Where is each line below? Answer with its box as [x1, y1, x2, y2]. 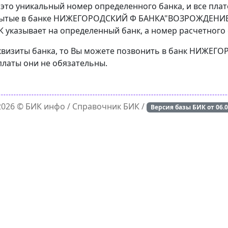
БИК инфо [25, 101, 65, 112]
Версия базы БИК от [150, 103, 216, 111]
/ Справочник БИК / [65, 101, 147, 112]
